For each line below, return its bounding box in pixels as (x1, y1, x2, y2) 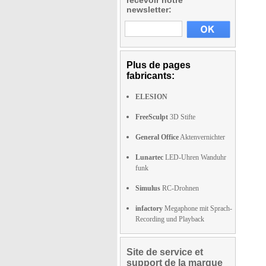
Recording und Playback (135, 215, 204, 223)
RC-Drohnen (160, 184, 199, 192)
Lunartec (135, 153, 163, 161)
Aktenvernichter (179, 133, 225, 141)
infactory (135, 204, 163, 213)
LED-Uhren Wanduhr (163, 153, 226, 161)
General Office (135, 133, 179, 141)
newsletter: (126, 5, 172, 14)
